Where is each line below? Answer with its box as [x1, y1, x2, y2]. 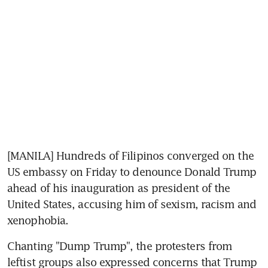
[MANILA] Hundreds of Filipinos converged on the [7, 148, 254, 162]
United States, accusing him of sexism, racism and [7, 197, 256, 211]
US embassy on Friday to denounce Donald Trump [7, 165, 257, 178]
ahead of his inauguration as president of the [7, 181, 230, 194]
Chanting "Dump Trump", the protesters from [7, 239, 232, 252]
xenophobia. [7, 213, 69, 227]
